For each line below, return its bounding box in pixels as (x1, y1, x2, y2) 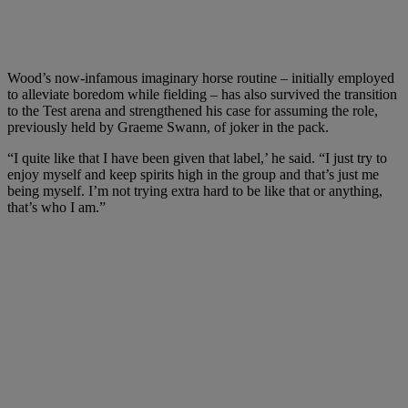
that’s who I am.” (7, 199, 106, 215)
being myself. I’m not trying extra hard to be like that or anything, (7, 182, 382, 199)
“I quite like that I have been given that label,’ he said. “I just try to (7, 149, 387, 166)
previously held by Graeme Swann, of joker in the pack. (7, 118, 329, 135)
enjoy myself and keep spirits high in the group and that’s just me (7, 166, 379, 182)
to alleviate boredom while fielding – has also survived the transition (7, 86, 397, 102)
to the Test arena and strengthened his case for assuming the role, (7, 102, 378, 118)
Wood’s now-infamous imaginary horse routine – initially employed (7, 69, 394, 86)
